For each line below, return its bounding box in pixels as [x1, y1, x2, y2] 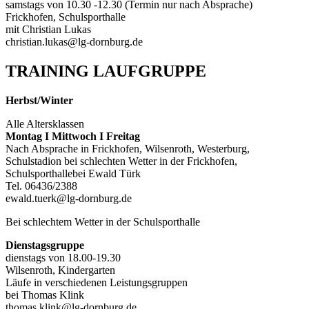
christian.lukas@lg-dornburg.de [6, 36, 143, 48]
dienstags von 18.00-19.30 [6, 252, 121, 264]
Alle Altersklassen [6, 118, 84, 130]
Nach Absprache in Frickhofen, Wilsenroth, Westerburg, [6, 143, 250, 155]
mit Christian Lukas [6, 23, 91, 36]
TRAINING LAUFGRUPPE [6, 62, 206, 81]
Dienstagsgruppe [6, 239, 84, 252]
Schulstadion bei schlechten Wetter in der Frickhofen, [6, 155, 237, 168]
